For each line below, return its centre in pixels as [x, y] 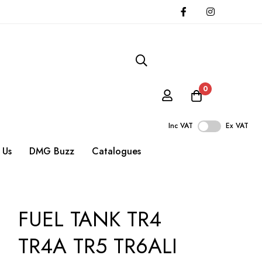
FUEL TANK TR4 [90, 219]
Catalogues [116, 151]
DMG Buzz [52, 151]
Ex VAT [237, 126]
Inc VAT [181, 126]
